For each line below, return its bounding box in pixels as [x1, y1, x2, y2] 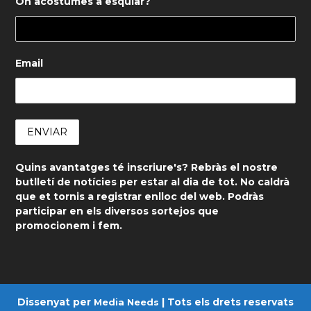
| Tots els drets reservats [159, 296, 294, 309]
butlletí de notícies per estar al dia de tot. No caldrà [15, 176, 290, 189]
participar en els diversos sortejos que [15, 205, 219, 218]
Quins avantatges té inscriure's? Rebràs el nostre [15, 161, 278, 174]
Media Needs [94, 296, 159, 308]
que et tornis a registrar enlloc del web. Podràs [15, 190, 264, 203]
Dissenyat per [17, 296, 94, 309]
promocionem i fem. [15, 219, 123, 233]
